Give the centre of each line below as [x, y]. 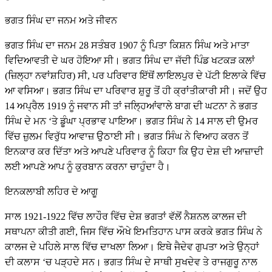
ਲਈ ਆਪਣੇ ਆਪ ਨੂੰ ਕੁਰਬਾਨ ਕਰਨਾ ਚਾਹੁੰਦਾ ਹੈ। [88, 167]
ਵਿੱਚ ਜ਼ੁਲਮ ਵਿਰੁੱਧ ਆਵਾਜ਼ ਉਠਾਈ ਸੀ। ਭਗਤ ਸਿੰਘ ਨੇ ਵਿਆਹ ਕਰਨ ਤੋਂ [127, 137]
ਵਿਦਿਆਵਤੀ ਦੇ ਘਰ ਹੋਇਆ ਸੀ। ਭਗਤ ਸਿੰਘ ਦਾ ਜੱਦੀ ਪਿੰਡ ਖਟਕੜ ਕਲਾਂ [130, 61]
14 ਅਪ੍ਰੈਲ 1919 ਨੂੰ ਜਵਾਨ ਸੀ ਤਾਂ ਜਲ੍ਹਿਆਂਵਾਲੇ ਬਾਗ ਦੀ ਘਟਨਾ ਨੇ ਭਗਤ [131, 106]
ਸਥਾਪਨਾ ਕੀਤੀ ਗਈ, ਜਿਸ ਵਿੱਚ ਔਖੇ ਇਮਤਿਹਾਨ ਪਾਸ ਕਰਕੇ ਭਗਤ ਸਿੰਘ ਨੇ [134, 232]
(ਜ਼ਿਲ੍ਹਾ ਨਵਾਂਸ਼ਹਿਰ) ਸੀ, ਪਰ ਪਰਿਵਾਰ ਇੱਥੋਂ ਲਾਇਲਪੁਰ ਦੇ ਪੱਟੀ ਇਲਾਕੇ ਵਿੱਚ [135, 76]
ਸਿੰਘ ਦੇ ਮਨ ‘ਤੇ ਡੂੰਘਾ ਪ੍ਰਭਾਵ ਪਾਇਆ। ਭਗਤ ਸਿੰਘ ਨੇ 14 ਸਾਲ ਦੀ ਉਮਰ [131, 121]
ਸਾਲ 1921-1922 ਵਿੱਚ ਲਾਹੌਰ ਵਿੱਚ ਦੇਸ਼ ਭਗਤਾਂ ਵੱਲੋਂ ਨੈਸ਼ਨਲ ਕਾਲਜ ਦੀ [126, 217]
